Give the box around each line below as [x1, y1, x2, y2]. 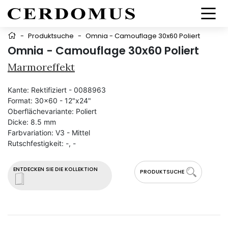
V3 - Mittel [55, 128, 90, 137]
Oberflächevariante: [8, 107, 74, 116]
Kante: [8, 85, 29, 94]
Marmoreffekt [8, 61, 75, 73]
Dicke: [8, 118, 28, 126]
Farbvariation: [8, 128, 53, 137]
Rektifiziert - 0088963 [31, 85, 106, 94]
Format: [8, 96, 33, 105]
